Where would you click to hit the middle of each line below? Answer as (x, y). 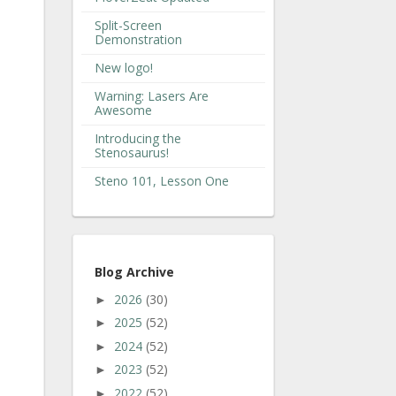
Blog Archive (134, 271)
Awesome (123, 110)
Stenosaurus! (132, 152)
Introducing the (138, 138)
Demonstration (138, 39)
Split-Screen (128, 25)
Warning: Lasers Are (152, 95)
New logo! (124, 67)
